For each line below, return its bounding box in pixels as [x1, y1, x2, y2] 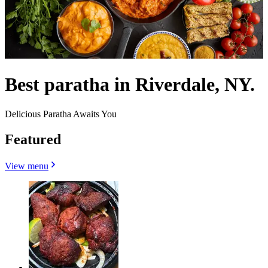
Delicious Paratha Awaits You [5, 108, 117, 119]
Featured [5, 131, 61, 147]
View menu [5, 160, 48, 171]
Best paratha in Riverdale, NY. [5, 74, 255, 96]
